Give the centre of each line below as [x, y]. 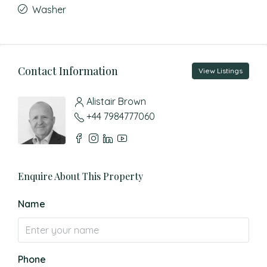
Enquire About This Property [80, 176]
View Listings [221, 71]
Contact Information [68, 71]
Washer [49, 10]
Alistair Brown [116, 101]
